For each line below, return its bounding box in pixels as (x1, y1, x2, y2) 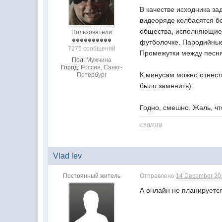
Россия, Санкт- (80, 64, 122, 71)
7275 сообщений (67, 45, 115, 52)
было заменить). (140, 82, 194, 90)
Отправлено (140, 172, 176, 179)
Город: (60, 64, 79, 71)
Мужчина (86, 56, 111, 63)
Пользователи (71, 29, 112, 36)
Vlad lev (53, 152, 82, 160)
